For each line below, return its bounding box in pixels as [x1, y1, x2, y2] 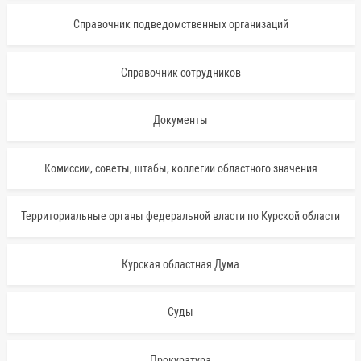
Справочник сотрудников [120, 65, 241, 79]
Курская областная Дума [122, 257, 239, 271]
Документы [153, 114, 208, 127]
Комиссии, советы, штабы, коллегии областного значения [44, 161, 317, 175]
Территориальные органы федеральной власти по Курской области [21, 210, 340, 223]
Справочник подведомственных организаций [73, 18, 288, 31]
